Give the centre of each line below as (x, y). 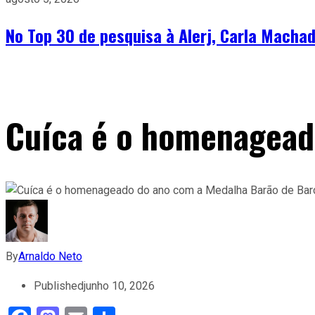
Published (59, 285)
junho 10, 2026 (119, 285)
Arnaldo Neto (50, 256)
